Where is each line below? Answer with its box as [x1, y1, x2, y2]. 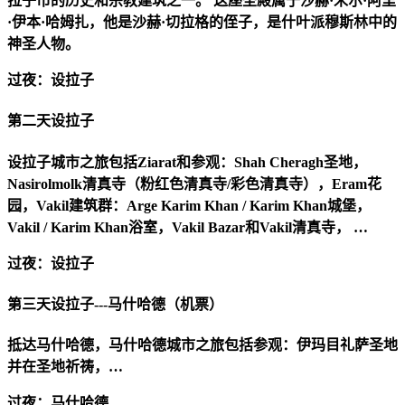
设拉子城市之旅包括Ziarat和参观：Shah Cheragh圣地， [7, 154, 367, 170]
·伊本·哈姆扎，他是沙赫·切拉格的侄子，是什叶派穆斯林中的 [7, 14, 397, 30]
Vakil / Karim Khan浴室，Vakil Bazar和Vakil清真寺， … [7, 219, 368, 235]
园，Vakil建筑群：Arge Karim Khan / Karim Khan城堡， [7, 197, 371, 213]
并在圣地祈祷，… [7, 359, 123, 375]
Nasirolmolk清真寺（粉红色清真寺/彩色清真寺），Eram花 [7, 175, 381, 192]
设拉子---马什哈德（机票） [51, 296, 223, 312]
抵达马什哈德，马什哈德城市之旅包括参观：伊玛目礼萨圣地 [7, 337, 398, 353]
